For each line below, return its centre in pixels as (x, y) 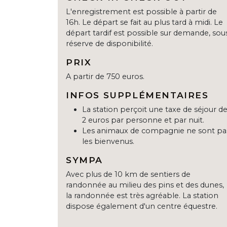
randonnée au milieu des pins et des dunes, (145, 185)
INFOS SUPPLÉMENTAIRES (137, 95)
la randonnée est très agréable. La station (142, 196)
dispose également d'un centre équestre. (142, 206)
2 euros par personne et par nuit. (143, 120)
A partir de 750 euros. (105, 77)
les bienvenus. (108, 142)
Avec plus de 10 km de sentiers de (128, 175)
